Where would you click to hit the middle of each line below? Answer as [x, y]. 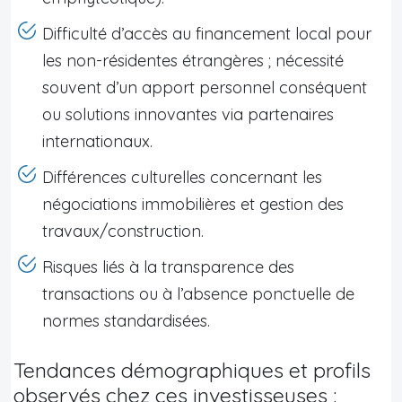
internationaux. [97, 141]
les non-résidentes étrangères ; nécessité [193, 60]
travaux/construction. [123, 231]
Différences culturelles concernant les [182, 177]
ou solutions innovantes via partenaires [188, 114]
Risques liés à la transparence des [168, 267]
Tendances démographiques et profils [192, 370]
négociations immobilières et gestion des [193, 204]
